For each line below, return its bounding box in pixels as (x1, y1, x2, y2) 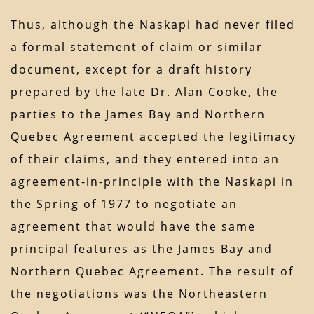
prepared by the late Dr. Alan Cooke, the (11, 84, 278, 100)
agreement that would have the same (11, 219, 256, 235)
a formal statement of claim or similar (11, 39, 263, 55)
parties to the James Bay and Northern (11, 107, 266, 123)
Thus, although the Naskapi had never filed (11, 17, 295, 33)
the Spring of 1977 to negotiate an (11, 196, 238, 212)
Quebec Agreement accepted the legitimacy (11, 129, 296, 145)
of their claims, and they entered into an (11, 151, 280, 168)
